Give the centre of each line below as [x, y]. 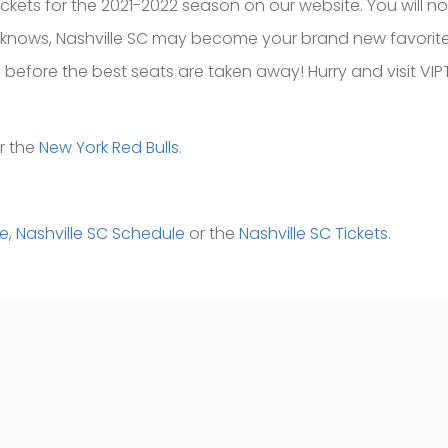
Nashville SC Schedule [100, 233]
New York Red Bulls [109, 147]
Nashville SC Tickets [313, 233]
